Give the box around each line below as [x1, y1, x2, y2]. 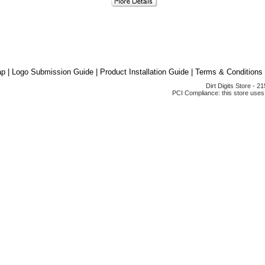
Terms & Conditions [195, 67, 263, 76]
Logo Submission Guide [12, 67, 93, 76]
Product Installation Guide [100, 67, 189, 76]
